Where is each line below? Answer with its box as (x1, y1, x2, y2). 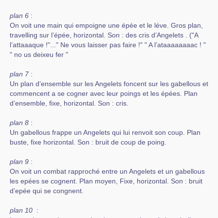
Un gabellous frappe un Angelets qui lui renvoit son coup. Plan (10, 128, 200, 136)
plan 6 (10, 12, 29, 19)
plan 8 (10, 119, 29, 127)
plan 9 (10, 158, 29, 165)
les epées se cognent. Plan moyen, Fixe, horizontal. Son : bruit (10, 177, 202, 185)
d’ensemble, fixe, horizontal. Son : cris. (10, 99, 128, 107)
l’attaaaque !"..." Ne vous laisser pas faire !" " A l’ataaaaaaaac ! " (10, 41, 206, 49)
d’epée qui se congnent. (10, 187, 84, 195)
